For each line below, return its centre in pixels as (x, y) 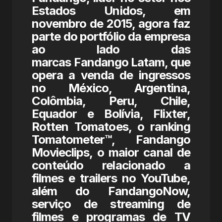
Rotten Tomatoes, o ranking (111, 127)
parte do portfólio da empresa (111, 36)
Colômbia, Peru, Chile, (111, 101)
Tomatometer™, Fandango (111, 139)
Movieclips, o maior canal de (111, 152)
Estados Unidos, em (111, 11)
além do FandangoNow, (111, 191)
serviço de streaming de (111, 204)
